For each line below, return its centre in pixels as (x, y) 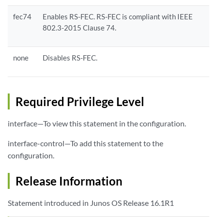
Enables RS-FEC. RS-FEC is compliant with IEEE (118, 16)
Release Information (69, 181)
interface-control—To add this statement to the (85, 143)
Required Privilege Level (80, 101)
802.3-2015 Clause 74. (80, 27)
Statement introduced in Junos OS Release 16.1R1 (91, 202)
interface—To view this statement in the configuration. (97, 123)
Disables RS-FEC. (70, 57)
